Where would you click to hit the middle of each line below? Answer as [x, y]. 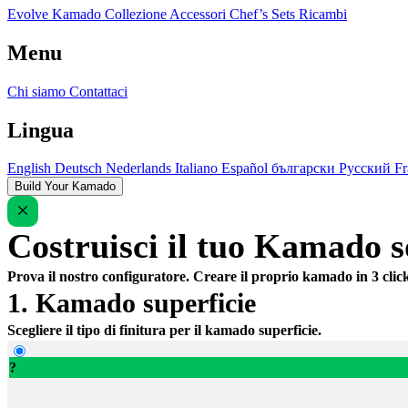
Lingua [41, 130]
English [31, 168]
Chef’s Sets [264, 14]
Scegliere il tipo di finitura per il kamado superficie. [164, 331]
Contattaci [98, 91]
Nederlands [140, 168]
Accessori [199, 14]
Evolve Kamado [56, 14]
